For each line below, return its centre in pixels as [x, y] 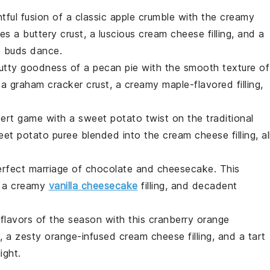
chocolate [109, 168]
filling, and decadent [187, 185]
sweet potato [110, 118]
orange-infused [80, 236]
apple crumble [142, 17]
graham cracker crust [60, 84]
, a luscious [111, 33]
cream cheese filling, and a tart [191, 236]
